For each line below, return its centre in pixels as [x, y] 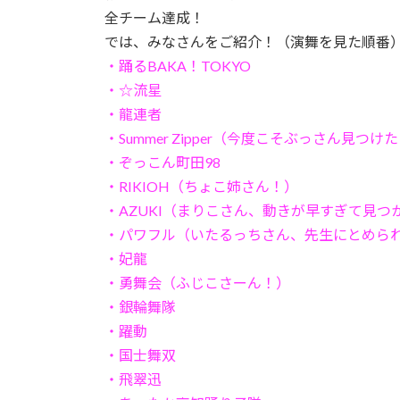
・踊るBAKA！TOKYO [178, 65]
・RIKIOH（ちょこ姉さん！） [201, 186]
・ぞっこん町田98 [162, 162]
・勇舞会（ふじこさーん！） [197, 282]
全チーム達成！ [154, 17]
